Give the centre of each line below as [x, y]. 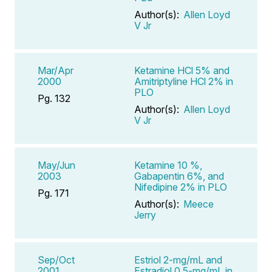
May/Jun [56, 165]
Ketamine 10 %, [168, 165]
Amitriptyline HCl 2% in [184, 81]
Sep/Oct [56, 260]
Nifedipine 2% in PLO [181, 187]
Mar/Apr [56, 70]
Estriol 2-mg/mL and [178, 260]
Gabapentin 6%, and [179, 176]
